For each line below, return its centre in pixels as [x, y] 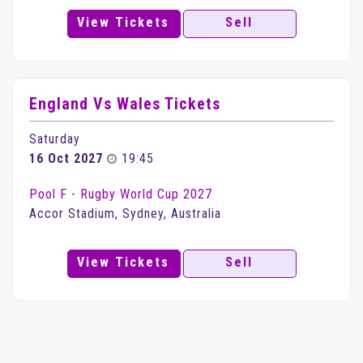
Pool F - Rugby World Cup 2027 [121, 194]
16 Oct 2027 [66, 158]
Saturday [55, 139]
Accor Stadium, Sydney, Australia [125, 214]
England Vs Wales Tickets [125, 104]
